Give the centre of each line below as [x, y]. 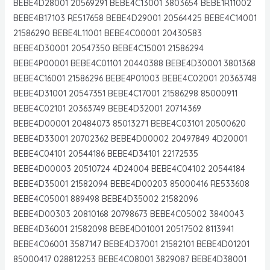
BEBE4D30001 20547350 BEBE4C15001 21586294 [108, 48]
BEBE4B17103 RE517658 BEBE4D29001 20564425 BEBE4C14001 [135, 18]
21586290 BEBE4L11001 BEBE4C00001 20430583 [107, 33]
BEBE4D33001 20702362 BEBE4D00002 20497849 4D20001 [130, 138]
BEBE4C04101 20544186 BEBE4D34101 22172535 [105, 153]
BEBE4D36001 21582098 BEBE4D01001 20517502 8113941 [123, 229]
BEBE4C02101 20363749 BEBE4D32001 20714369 [107, 108]
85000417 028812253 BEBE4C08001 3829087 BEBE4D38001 [130, 259]
